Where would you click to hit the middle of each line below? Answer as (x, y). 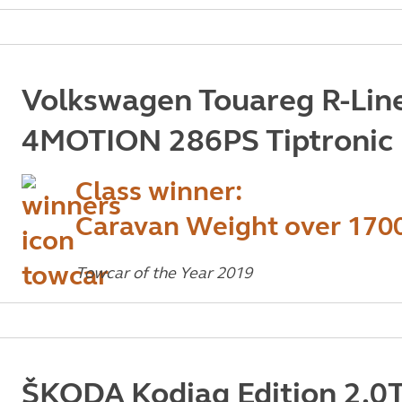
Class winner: (158, 191)
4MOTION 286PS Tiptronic (207, 141)
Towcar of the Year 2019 (163, 273)
